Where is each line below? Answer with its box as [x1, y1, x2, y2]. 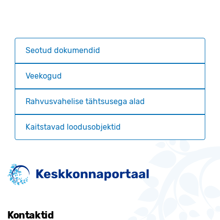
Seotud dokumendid [26, 45, 100, 55]
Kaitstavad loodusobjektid [26, 122, 121, 132]
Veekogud [26, 71, 62, 81]
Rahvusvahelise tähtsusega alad [26, 96, 145, 106]
